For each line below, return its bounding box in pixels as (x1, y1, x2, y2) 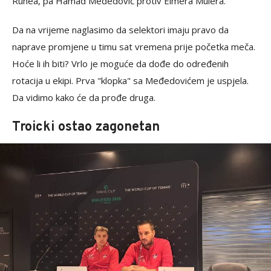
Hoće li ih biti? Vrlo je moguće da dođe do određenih (12, 57, 229, 70)
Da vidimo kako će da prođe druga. (12, 91, 155, 104)
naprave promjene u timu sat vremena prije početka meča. (12, 41, 255, 53)
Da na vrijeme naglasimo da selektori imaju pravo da (12, 24, 229, 36)
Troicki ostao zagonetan (12, 119, 160, 136)
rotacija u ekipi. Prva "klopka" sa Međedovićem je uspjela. (12, 74, 249, 87)
